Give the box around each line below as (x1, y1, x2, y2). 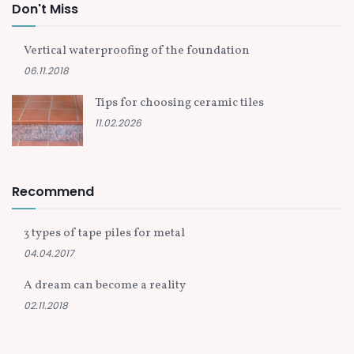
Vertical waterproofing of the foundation (24, 43, 250, 60)
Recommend (12, 182, 94, 201)
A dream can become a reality (24, 277, 186, 294)
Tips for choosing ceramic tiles (95, 95, 264, 112)
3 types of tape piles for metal (24, 224, 185, 242)
